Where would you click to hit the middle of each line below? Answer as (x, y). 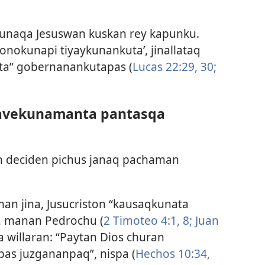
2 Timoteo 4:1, (142, 220)
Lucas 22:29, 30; (174, 67)
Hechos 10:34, (173, 253)
